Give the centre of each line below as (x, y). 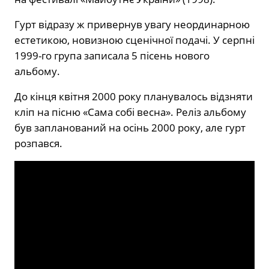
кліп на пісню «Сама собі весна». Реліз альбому (130, 112)
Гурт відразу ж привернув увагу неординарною (132, 24)
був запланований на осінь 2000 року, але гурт (130, 127)
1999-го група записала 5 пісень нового (112, 55)
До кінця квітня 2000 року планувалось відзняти (134, 96)
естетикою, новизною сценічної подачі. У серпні (134, 40)
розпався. (38, 143)
